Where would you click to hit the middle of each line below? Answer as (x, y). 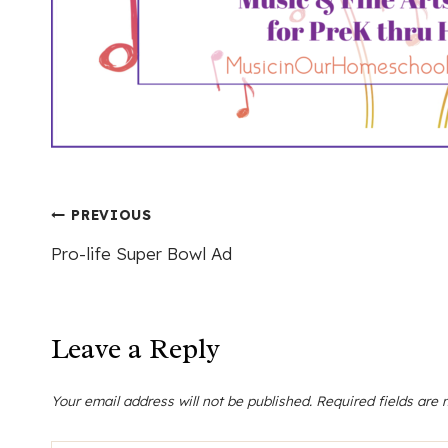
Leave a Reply (135, 349)
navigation (132, 278)
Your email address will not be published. (181, 400)
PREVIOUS (111, 215)
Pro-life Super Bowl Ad (141, 253)
